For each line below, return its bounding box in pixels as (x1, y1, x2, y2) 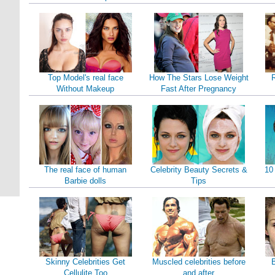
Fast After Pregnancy (161, 84, 237, 93)
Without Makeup (56, 84, 115, 93)
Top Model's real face (47, 73, 123, 82)
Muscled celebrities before (152, 257, 246, 266)
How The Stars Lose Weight (149, 73, 249, 82)
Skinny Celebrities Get (45, 257, 126, 266)
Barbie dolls (64, 176, 107, 185)
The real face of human (44, 165, 127, 174)
